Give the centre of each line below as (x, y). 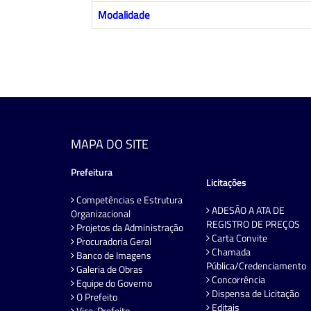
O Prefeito (96, 297)
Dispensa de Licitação (254, 294)
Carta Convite (238, 238)
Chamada (230, 252)
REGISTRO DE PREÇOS (253, 224)
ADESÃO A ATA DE (247, 210)
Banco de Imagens (113, 255)
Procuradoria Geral (113, 242)
